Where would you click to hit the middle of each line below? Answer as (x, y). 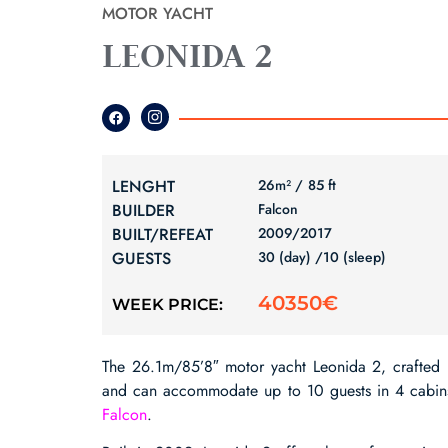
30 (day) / (291, 256)
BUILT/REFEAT (162, 234)
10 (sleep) (355, 256)
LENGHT (143, 186)
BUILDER (143, 210)
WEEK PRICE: (167, 304)
